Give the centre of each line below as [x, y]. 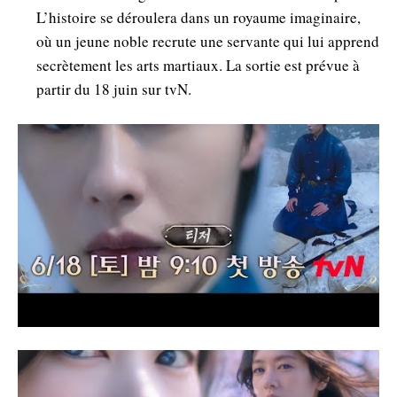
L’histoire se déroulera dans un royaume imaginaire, [198, 17]
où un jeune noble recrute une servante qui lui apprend [208, 41]
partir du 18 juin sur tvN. [114, 89]
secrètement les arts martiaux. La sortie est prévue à [198, 65]
